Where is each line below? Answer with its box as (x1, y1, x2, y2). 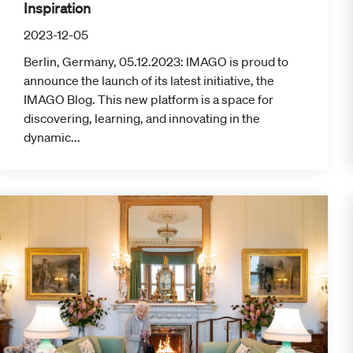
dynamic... (24, 129, 80, 146)
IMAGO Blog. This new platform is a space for (24, 91, 273, 108)
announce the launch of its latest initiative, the (24, 72, 274, 89)
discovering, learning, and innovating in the (24, 110, 260, 127)
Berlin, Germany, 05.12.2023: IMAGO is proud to (24, 54, 288, 70)
